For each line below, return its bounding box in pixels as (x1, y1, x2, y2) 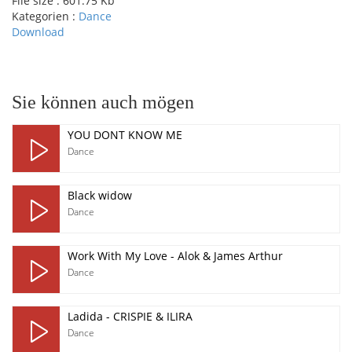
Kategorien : (12, 9, 79, 24)
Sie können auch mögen (12, 92, 194, 112)
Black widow (68, 188, 132, 203)
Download (12, 24, 64, 39)
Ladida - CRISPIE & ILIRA (68, 309, 192, 324)
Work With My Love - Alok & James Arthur (68, 248, 283, 263)
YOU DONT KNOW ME (68, 127, 182, 142)
